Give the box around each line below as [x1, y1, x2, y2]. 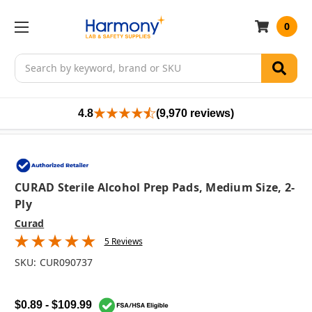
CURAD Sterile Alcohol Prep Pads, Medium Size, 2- [15, 180, 295, 196]
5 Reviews [104, 235, 143, 248]
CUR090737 [39, 256, 93, 270]
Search [15, 54, 47, 68]
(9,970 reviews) [156, 107, 234, 119]
